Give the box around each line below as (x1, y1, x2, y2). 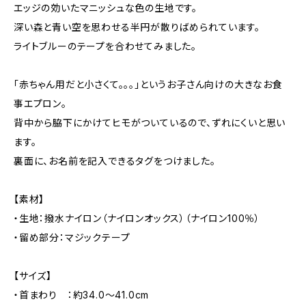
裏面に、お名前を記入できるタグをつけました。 (14, 155, 216, 167)
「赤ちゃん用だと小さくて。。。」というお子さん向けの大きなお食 (14, 79, 283, 90)
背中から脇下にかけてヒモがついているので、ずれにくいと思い (14, 117, 286, 128)
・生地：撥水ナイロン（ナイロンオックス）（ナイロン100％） (14, 212, 260, 224)
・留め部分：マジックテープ (14, 232, 130, 243)
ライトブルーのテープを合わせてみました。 (14, 40, 197, 52)
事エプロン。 (14, 98, 67, 109)
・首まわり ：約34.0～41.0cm (14, 289, 150, 301)
